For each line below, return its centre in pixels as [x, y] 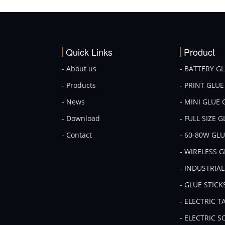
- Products [79, 85]
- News [74, 102]
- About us [79, 69]
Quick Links [89, 52]
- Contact [77, 135]
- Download [81, 118]
